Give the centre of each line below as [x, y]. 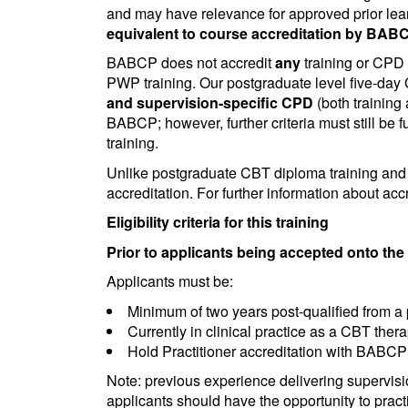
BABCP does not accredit [191, 62]
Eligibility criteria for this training [218, 222]
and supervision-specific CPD [210, 102]
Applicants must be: [170, 281]
